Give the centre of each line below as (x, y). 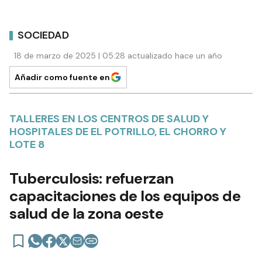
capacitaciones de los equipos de (125, 196)
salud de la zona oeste (86, 214)
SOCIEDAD (43, 35)
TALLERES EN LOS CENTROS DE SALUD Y (109, 119)
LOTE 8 (27, 145)
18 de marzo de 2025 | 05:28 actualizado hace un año (118, 56)
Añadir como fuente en (62, 77)
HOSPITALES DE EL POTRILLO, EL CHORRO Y (118, 132)
